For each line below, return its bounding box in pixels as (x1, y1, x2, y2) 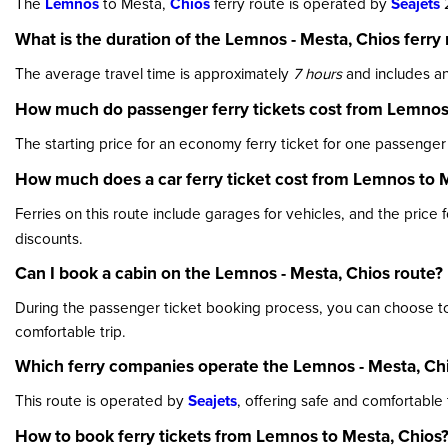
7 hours (293, 62, 342, 84)
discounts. (15, 227, 83, 249)
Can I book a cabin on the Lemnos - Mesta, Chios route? (15, 260, 443, 285)
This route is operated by (15, 389, 188, 411)
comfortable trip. (15, 320, 126, 342)
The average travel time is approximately (15, 62, 293, 84)
